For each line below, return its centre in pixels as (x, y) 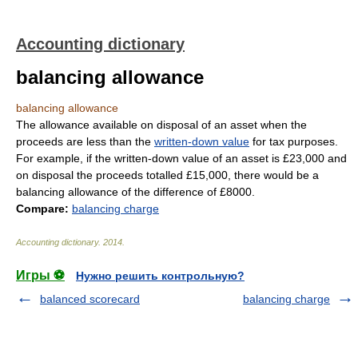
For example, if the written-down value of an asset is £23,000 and (181, 158)
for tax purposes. (294, 141)
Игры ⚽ (40, 275)
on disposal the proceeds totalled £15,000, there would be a (167, 175)
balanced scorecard (90, 299)
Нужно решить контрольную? (160, 276)
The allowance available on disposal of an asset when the (161, 125)
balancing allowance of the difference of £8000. (135, 192)
